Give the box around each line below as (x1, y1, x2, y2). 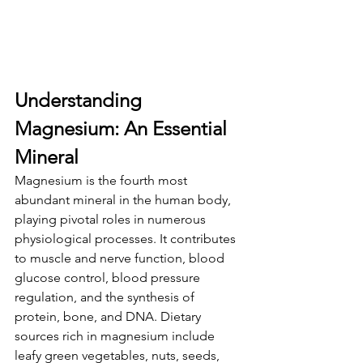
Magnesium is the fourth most (15, 172, 190, 188)
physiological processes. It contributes (15, 230, 239, 246)
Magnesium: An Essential (15, 116, 232, 140)
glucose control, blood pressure (15, 269, 203, 285)
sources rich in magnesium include (15, 327, 218, 344)
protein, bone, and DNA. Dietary (15, 308, 204, 324)
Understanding (15, 88, 147, 112)
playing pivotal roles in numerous (15, 211, 209, 227)
